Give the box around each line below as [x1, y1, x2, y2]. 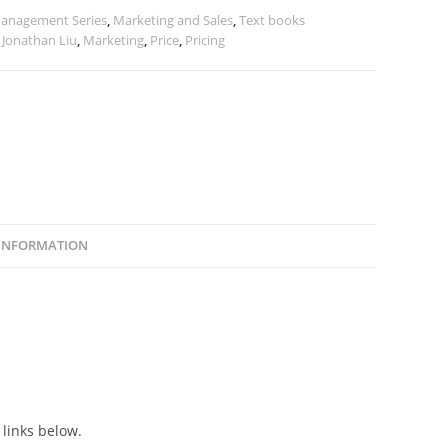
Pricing [185, 31, 226, 49]
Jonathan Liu [2, 31, 78, 49]
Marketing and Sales [113, 11, 234, 29]
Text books [239, 11, 306, 29]
